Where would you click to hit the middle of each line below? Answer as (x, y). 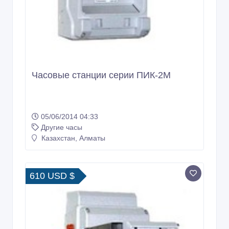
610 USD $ (52, 176)
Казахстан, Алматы (72, 138)
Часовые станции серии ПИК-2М (101, 75)
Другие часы (62, 127)
